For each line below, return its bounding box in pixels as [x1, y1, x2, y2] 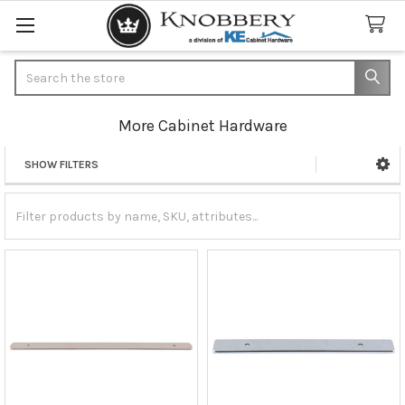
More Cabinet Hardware [118, 115, 287, 136]
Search [14, 61, 56, 77]
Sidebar [19, 175, 86, 197]
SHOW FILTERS [24, 157, 99, 171]
